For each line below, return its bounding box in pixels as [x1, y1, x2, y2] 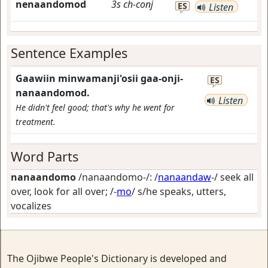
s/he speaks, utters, [138, 185, 226, 198]
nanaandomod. [16, 86, 90, 99]
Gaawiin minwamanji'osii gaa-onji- [16, 72, 183, 85]
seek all [220, 170, 254, 184]
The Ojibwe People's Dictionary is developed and [7, 252, 227, 265]
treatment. [16, 116, 56, 127]
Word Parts [11, 148, 78, 165]
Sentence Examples [11, 44, 127, 62]
